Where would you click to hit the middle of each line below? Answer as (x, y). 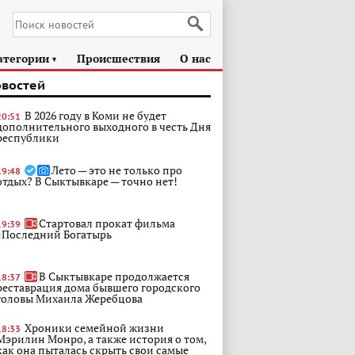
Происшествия (119, 58)
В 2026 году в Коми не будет (95, 115)
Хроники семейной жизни (94, 328)
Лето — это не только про (117, 170)
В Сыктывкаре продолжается (114, 276)
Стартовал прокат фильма (107, 223)
